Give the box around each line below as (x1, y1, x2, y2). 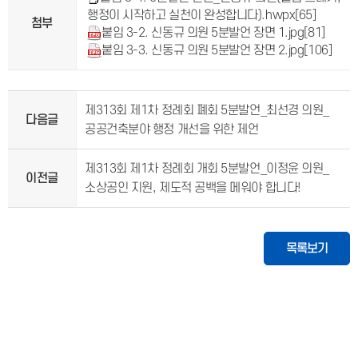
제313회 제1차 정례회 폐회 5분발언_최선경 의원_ (85, 103, 329, 117)
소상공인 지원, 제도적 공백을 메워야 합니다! (85, 181, 300, 195)
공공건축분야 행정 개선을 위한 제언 (85, 122, 259, 137)
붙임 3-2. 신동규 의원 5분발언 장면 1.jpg (101, 26, 304, 40)
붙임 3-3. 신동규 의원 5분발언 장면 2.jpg (101, 43, 304, 58)
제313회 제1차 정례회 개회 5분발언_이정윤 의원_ (85, 161, 329, 176)
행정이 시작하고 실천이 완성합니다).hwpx (87, 8, 296, 22)
